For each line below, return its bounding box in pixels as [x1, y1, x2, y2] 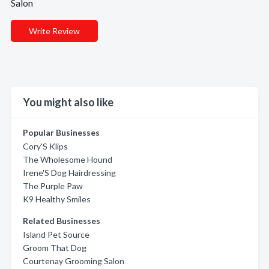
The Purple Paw [23, 181, 83, 191]
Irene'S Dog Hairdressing [23, 168, 116, 178]
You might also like [23, 95, 113, 109]
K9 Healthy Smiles [23, 194, 91, 204]
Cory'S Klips [23, 141, 68, 151]
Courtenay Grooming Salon [23, 256, 124, 266]
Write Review [29, 26, 80, 36]
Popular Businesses [23, 127, 100, 138]
